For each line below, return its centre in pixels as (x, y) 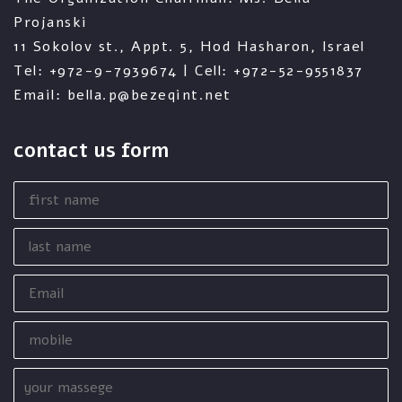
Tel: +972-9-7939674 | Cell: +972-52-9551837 (188, 71)
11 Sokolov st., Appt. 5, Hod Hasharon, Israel (189, 47)
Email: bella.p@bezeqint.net (122, 95)
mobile (40, 328)
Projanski (51, 22)
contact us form (91, 151)
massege (48, 389)
